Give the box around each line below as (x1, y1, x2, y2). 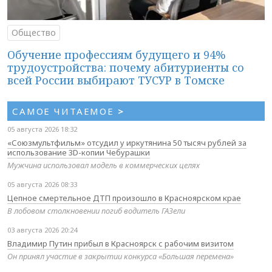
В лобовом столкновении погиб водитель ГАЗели (7, 205, 185, 216)
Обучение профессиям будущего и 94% (7, 47, 226, 62)
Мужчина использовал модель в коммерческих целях (7, 159, 200, 171)
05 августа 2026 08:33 (7, 179, 77, 189)
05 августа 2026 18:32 (7, 124, 77, 134)
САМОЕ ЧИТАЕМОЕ (12, 104, 118, 117)
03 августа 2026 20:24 (7, 225, 77, 234)
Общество (12, 26, 56, 38)
